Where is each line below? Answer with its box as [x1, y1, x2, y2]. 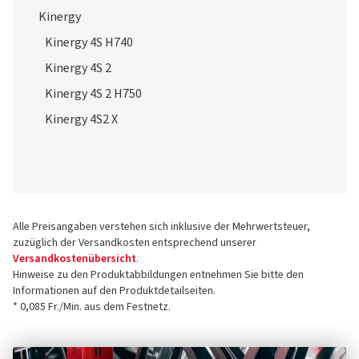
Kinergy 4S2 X [45, 111, 118, 128]
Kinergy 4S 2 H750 [45, 85, 142, 103]
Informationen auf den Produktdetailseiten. [13, 283, 216, 299]
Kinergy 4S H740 [45, 34, 133, 51]
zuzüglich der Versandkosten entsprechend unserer [13, 235, 256, 251]
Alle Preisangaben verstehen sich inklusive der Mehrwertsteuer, [13, 219, 310, 235]
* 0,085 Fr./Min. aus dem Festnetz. [13, 299, 171, 315]
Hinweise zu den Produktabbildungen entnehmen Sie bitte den [13, 267, 304, 283]
